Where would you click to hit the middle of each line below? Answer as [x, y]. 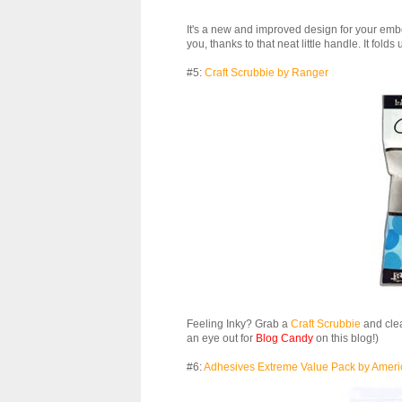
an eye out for [221, 338]
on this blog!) [346, 338]
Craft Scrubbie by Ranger [267, 72]
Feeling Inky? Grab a [239, 323]
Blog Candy [284, 338]
